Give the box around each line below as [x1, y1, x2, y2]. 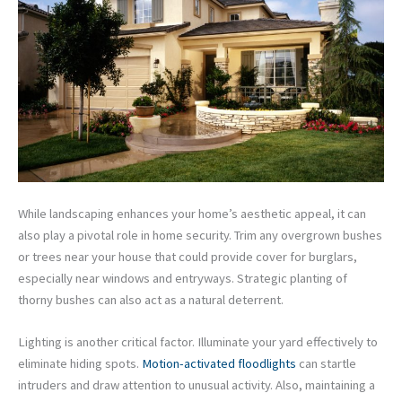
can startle [296, 355, 356, 372]
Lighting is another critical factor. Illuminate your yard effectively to [18, 334, 378, 351]
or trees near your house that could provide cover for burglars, [18, 248, 357, 265]
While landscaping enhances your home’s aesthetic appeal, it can [18, 205, 366, 222]
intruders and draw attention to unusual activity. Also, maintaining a [18, 377, 375, 394]
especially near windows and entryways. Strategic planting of [18, 269, 347, 286]
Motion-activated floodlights [142, 355, 296, 372]
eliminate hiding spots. [18, 355, 142, 372]
